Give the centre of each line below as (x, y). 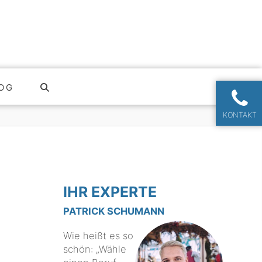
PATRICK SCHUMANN (114, 211)
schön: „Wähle (95, 249)
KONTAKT (240, 115)
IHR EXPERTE (110, 192)
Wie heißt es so (99, 235)
